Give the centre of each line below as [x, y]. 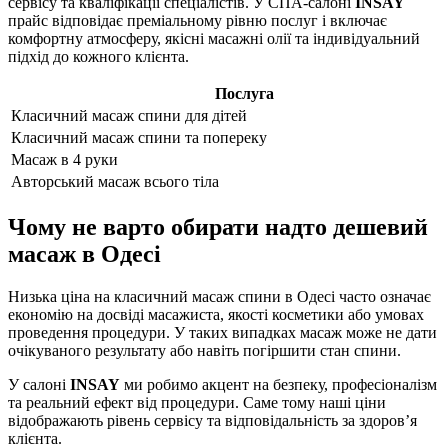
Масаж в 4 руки [64, 159]
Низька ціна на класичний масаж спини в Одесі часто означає [219, 297]
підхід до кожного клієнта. [98, 56]
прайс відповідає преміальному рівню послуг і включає [197, 20]
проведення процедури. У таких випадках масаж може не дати [222, 333]
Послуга [244, 93]
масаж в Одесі [84, 254]
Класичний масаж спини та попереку [139, 137]
